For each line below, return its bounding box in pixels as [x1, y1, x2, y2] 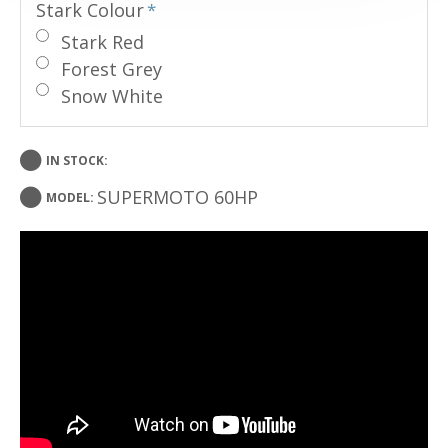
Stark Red [61, 30, 144, 54]
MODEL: [46, 188, 94, 206]
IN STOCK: [46, 151, 108, 169]
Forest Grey [61, 57, 162, 81]
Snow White [61, 84, 163, 108]
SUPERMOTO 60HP [97, 185, 258, 209]
